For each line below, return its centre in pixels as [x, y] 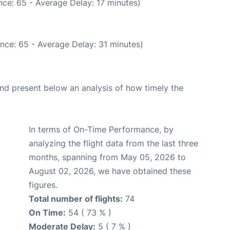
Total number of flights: [76, 198]
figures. [43, 185]
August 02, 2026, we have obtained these [110, 171]
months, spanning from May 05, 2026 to [107, 157]
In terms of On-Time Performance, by [101, 129]
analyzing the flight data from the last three [113, 143]
